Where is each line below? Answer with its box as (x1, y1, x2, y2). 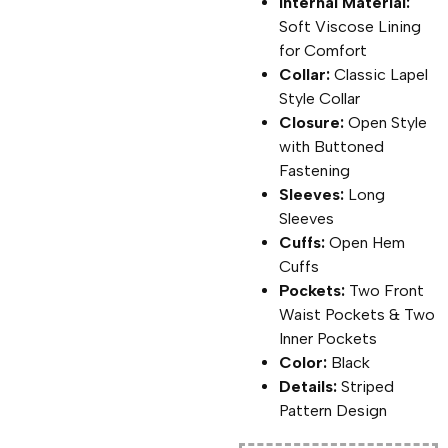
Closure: (279, 112, 345, 132)
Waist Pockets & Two (279, 304, 436, 324)
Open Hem (325, 232, 406, 252)
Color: (279, 352, 328, 372)
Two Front (345, 280, 425, 300)
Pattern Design (279, 400, 388, 420)
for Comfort (279, 40, 368, 60)
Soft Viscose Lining (279, 16, 422, 36)
